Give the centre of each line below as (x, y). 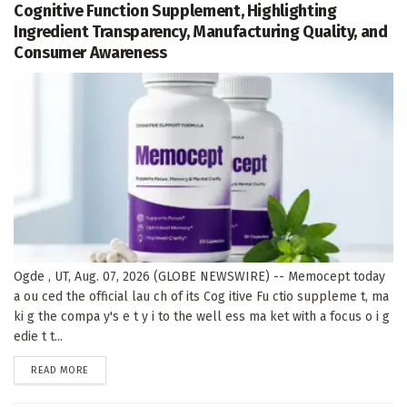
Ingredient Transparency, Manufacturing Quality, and (201, 31)
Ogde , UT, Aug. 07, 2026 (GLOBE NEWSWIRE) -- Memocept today (199, 276)
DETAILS (106, 369)
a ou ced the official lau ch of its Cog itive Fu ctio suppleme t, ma (201, 296)
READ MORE (60, 370)
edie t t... (38, 336)
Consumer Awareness (90, 52)
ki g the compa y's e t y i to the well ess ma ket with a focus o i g (202, 316)
